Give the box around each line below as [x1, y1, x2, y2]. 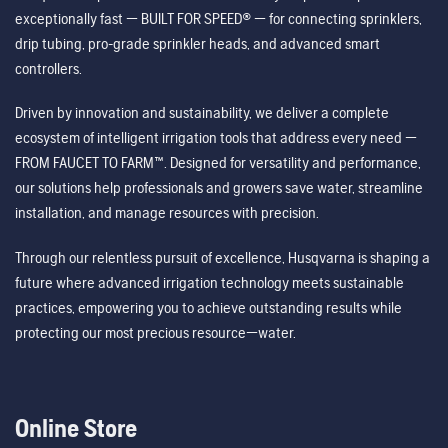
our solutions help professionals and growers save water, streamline [15, 178, 423, 198]
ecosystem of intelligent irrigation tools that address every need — [15, 128, 417, 148]
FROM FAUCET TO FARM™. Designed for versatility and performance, [15, 153, 421, 173]
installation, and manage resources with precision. [15, 203, 319, 223]
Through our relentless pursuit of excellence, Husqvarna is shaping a [15, 247, 430, 267]
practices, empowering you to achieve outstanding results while [15, 297, 402, 317]
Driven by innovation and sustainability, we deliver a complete [15, 103, 389, 123]
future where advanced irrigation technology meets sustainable [15, 272, 404, 292]
